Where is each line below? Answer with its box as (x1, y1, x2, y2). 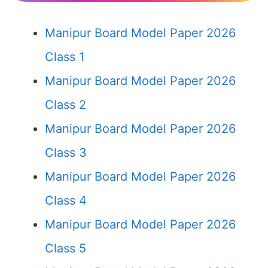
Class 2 (45, 98, 86, 112)
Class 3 (45, 145, 87, 160)
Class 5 (45, 241, 86, 255)
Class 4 (45, 193, 87, 208)
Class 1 (45, 50, 84, 64)
